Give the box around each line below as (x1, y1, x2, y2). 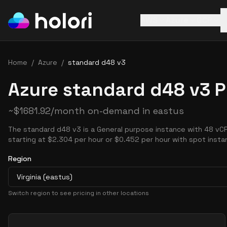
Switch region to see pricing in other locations (8, 189, 149, 197)
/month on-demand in (51, 105, 153, 117)
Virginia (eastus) (17, 172, 72, 181)
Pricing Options (8, 213, 68, 224)
